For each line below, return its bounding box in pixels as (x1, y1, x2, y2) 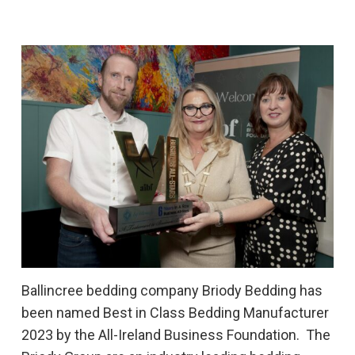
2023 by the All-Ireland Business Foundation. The (21, 326, 330, 343)
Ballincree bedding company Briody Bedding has (21, 281, 323, 299)
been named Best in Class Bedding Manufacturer (21, 303, 329, 321)
